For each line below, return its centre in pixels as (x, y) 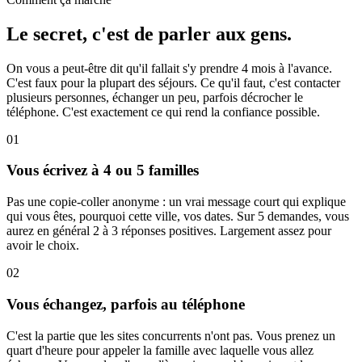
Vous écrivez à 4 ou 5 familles (103, 170)
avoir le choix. (43, 246)
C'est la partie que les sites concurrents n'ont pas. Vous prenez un (171, 335)
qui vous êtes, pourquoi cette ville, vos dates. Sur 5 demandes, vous (178, 217)
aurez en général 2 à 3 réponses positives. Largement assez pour (169, 231)
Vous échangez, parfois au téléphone (126, 304)
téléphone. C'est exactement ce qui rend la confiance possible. (163, 112)
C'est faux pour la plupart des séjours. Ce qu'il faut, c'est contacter (173, 82)
